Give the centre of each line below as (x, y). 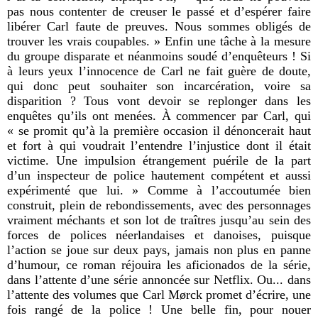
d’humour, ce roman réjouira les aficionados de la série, (159, 264)
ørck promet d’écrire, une (245, 294)
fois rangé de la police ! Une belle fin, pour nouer (159, 309)
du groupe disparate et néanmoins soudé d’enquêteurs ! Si (159, 56)
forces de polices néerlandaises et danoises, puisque (159, 235)
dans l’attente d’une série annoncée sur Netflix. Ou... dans (159, 279)
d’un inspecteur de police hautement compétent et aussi (159, 175)
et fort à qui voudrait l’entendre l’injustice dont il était (159, 145)
